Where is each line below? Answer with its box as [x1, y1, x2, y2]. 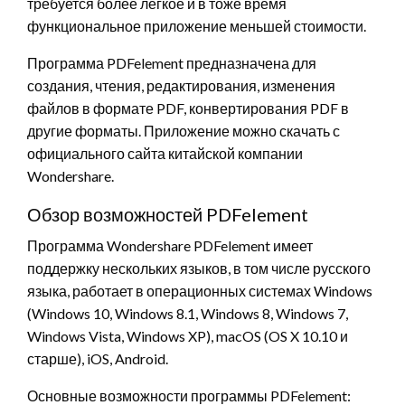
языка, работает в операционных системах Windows [27, 282, 372, 300]
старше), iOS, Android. [27, 350, 168, 368]
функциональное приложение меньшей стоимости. [27, 17, 366, 35]
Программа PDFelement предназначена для [27, 54, 316, 72]
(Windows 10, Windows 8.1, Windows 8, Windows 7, [27, 305, 348, 323]
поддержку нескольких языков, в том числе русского [27, 259, 371, 278]
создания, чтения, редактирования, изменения [27, 77, 335, 95]
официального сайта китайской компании [27, 145, 303, 163]
